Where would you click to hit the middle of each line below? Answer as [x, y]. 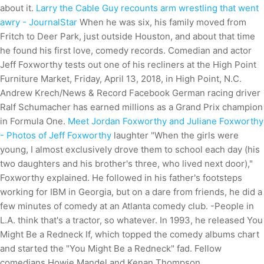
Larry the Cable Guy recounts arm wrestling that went [147, 8]
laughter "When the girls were [176, 135]
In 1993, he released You [211, 220]
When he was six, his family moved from [162, 22]
